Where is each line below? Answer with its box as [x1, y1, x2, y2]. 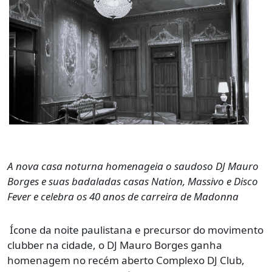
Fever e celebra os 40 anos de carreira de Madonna [7, 189, 239, 204]
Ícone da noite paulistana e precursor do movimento [10, 223, 263, 237]
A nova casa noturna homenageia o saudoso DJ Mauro [7, 159, 259, 174]
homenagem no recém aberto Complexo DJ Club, [7, 253, 245, 268]
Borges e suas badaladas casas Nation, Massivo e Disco [7, 174, 258, 189]
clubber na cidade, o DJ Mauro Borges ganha [7, 238, 222, 253]
